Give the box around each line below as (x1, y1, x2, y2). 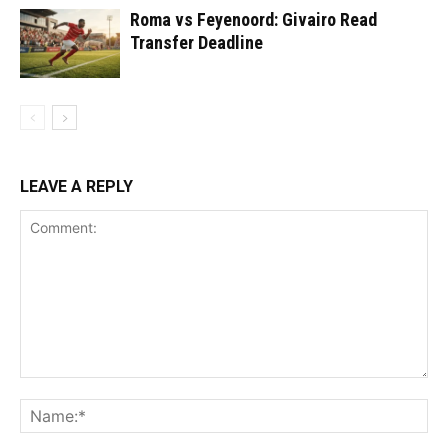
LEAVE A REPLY (20, 177, 133, 197)
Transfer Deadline (130, 32, 263, 54)
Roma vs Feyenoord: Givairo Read (130, 9, 377, 31)
